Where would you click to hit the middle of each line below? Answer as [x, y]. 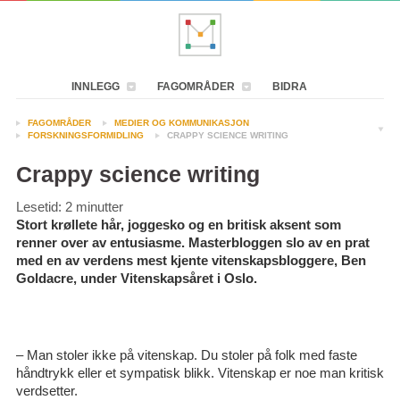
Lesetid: [40, 207]
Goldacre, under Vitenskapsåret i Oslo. [136, 278]
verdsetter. [46, 391]
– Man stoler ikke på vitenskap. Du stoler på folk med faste [186, 355]
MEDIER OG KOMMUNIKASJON [181, 123]
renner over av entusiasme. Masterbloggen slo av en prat [192, 242]
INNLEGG [96, 87]
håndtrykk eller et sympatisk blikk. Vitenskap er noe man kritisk [200, 373]
